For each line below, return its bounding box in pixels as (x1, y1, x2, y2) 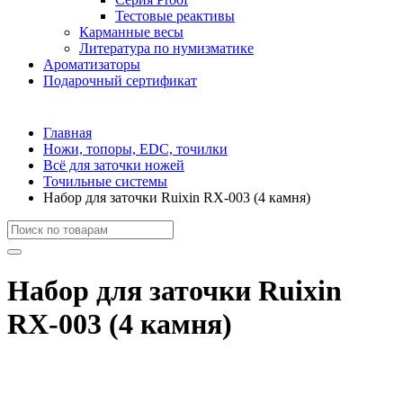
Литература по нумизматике (79, 40, 254, 56)
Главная (43, 124, 92, 140)
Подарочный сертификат (43, 72, 197, 88)
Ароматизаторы (43, 56, 140, 72)
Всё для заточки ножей (43, 157, 184, 173)
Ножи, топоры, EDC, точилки (43, 140, 228, 157)
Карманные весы (79, 23, 184, 40)
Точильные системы (43, 173, 167, 189)
